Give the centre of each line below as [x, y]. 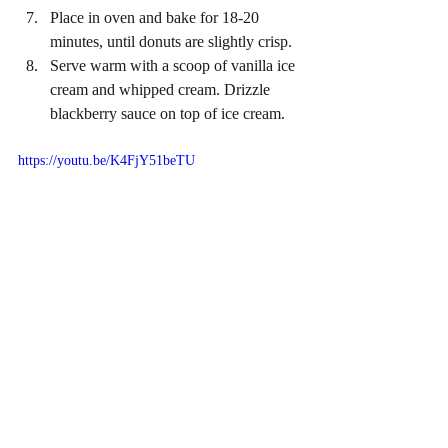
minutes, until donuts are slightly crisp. [171, 41]
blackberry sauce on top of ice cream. [169, 113]
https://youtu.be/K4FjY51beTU [106, 160]
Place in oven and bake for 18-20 [156, 17]
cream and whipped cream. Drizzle [162, 89]
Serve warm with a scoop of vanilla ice [174, 65]
